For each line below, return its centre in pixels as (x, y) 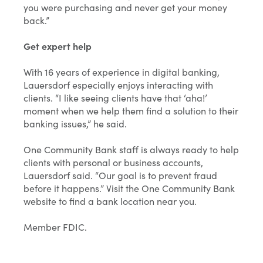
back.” (36, 20)
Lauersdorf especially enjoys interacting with (118, 85)
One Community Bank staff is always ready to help (131, 149)
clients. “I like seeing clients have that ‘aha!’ (115, 98)
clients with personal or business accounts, (113, 162)
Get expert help (58, 46)
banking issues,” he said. (75, 124)
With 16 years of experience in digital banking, (122, 72)
